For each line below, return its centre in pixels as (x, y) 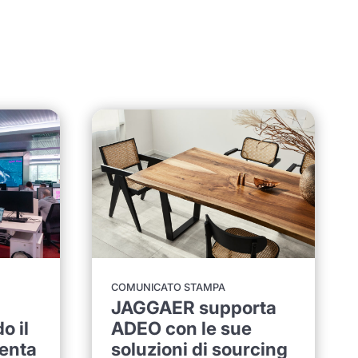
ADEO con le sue (182, 328)
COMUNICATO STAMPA (169, 288)
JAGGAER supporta (194, 308)
